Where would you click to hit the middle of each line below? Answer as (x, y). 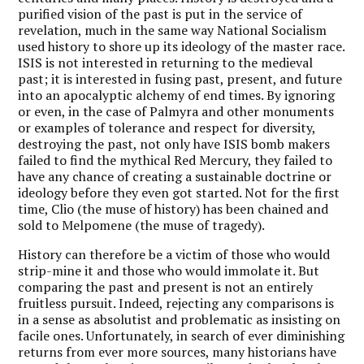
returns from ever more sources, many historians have (178, 351)
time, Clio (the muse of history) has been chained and (173, 208)
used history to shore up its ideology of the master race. (182, 46)
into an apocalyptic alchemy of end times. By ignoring (177, 95)
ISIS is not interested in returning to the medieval (166, 62)
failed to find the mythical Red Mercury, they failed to (175, 160)
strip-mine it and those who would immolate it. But (169, 270)
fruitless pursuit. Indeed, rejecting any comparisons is (176, 303)
